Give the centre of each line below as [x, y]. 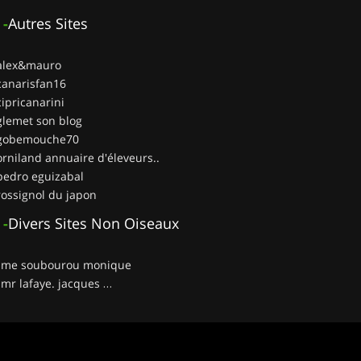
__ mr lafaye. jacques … [85, 283]
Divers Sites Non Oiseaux [94, 223]
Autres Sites [48, 23]
